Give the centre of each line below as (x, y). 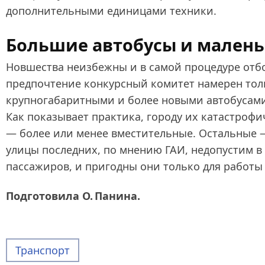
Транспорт (43, 250)
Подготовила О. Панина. (73, 195)
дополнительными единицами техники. (111, 10)
